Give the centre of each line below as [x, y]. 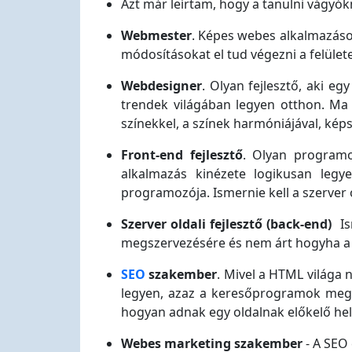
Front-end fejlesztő [182, 155]
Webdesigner [161, 86]
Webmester [156, 35]
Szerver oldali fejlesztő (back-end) [229, 224]
